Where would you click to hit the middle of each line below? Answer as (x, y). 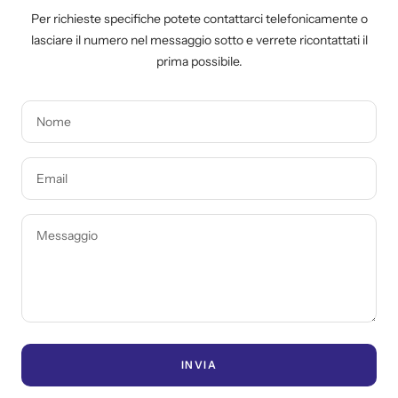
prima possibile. (199, 61)
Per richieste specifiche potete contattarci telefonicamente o (199, 18)
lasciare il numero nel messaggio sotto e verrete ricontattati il (199, 40)
